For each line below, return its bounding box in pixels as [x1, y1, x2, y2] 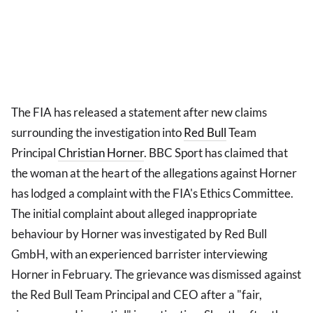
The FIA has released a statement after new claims [11, 105, 267, 120]
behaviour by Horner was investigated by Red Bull [11, 226, 267, 242]
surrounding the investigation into [11, 125, 184, 140]
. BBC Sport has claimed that [144, 145, 288, 161]
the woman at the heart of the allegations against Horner [11, 166, 297, 181]
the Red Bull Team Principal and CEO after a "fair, [11, 287, 262, 303]
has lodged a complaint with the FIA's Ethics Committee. [11, 186, 293, 201]
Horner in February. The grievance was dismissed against [11, 267, 301, 282]
